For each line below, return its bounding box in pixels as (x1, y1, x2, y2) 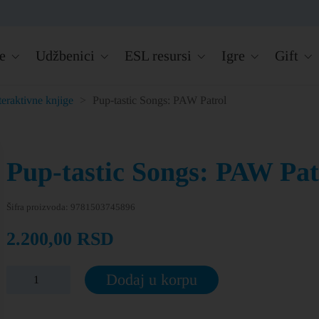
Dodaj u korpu (105, 271, 197, 288)
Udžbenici (36, 48, 95, 63)
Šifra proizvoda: (6, 202, 70, 212)
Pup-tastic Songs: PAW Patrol (93, 94, 226, 106)
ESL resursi (125, 48, 192, 63)
